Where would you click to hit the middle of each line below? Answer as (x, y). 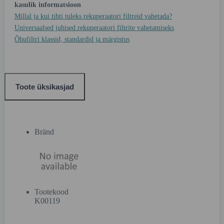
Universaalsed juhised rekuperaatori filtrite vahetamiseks (94, 27)
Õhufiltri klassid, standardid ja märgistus (72, 39)
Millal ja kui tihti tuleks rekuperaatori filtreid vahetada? (93, 16)
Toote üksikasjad (45, 86)
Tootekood (51, 191)
